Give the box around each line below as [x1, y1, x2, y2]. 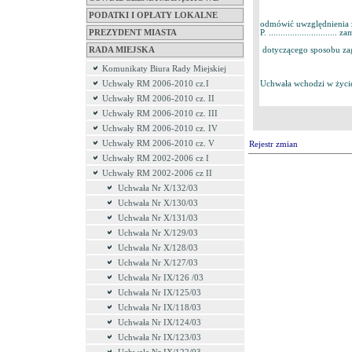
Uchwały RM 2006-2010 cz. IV [102, 124, 218, 133]
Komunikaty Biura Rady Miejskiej [102, 64, 226, 73]
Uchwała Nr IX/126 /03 [118, 273, 203, 282]
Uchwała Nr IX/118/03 [118, 303, 201, 312]
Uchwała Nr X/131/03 [118, 214, 198, 222]
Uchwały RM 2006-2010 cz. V [102, 139, 214, 148]
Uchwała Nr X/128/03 [118, 244, 198, 252]
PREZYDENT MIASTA [89, 28, 177, 37]
